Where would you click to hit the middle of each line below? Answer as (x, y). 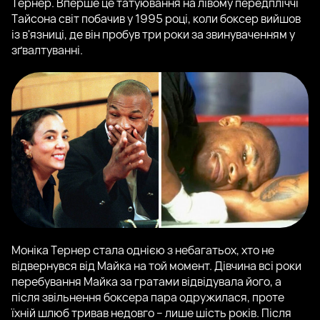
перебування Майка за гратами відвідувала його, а (146, 282)
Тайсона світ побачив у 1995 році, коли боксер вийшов (156, 19)
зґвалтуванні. (47, 50)
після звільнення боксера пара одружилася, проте (148, 297)
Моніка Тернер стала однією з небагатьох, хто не (143, 250)
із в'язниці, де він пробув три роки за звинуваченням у (153, 35)
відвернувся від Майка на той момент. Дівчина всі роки (156, 266)
